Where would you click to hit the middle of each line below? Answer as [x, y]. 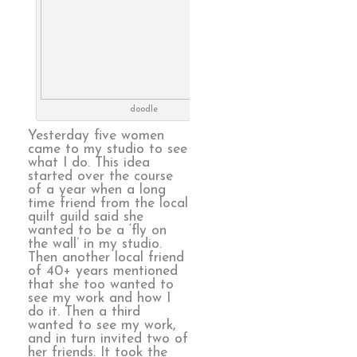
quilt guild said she [86, 218]
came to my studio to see [108, 150]
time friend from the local [108, 204]
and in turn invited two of [108, 339]
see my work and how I [99, 299]
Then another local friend [106, 258]
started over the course [100, 177]
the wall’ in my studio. [95, 245]
